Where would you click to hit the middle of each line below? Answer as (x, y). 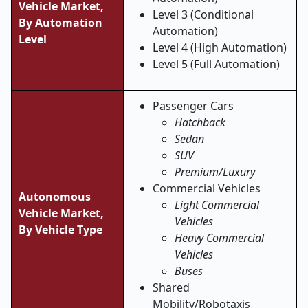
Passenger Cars (193, 106)
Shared (171, 287)
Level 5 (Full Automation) (216, 64)
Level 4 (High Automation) (220, 47)
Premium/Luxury (215, 172)
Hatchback (200, 122)
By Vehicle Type (60, 230)
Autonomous (55, 197)
